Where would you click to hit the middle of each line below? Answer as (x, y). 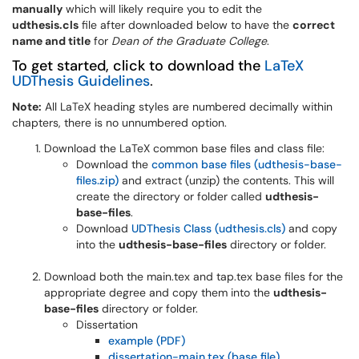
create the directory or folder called (171, 196)
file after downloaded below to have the (186, 25)
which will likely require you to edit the (162, 9)
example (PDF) (147, 341)
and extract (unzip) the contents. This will (228, 180)
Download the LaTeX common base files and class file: (184, 148)
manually (37, 9)
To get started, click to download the (136, 66)
